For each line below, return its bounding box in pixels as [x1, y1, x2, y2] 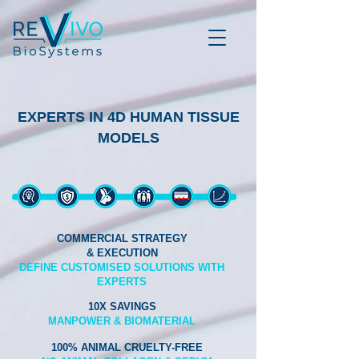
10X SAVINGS [87, 301, 156, 313]
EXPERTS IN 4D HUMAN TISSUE [17, 109, 240, 125]
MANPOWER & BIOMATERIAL [48, 315, 196, 327]
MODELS [97, 130, 159, 146]
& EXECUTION [86, 247, 158, 259]
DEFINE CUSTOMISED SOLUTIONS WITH [19, 261, 224, 273]
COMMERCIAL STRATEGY [56, 232, 188, 244]
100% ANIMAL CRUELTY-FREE [50, 341, 203, 353]
